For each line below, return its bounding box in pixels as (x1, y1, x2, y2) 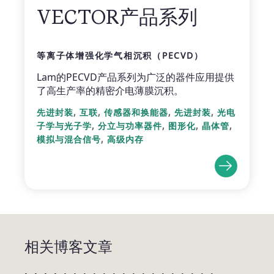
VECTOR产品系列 (37, 5, 198, 29)
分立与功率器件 (98, 121, 162, 131)
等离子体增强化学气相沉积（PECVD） (37, 50, 204, 62)
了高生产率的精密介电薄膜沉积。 (37, 84, 183, 98)
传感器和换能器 (104, 108, 168, 118)
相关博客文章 (24, 236, 113, 257)
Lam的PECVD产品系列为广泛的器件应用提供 (37, 70, 234, 84)
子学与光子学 (37, 121, 92, 131)
